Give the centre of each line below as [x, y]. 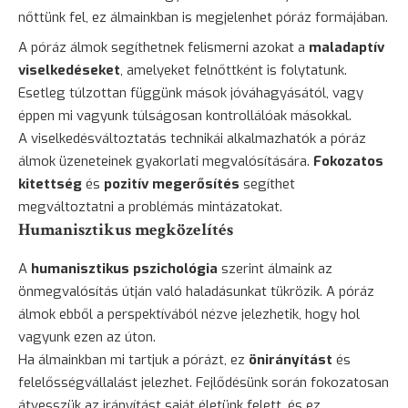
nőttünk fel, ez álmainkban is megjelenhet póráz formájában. [203, 17]
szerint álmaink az [275, 268]
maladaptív [347, 47]
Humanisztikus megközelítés [126, 229]
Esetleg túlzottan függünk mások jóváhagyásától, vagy [191, 92]
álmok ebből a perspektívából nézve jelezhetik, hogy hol [189, 314]
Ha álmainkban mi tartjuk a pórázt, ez [133, 359]
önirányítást [291, 359]
